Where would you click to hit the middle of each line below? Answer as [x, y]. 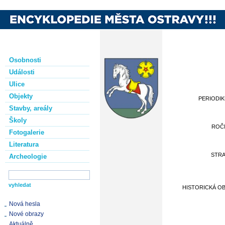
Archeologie [28, 156]
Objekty [21, 96]
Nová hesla [25, 204]
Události [22, 72]
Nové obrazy [26, 214]
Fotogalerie [27, 132]
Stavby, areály [31, 108]
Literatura [24, 144]
